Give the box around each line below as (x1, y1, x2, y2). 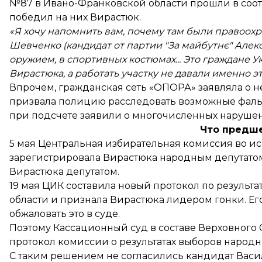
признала (60, 194, 108, 205)
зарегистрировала (9, 152, 101, 163)
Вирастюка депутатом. (9, 166, 119, 177)
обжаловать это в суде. (9, 208, 120, 219)
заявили (80, 110, 122, 121)
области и (9, 194, 60, 205)
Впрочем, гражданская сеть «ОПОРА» (9, 82, 198, 93)
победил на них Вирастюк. (9, 12, 141, 23)
